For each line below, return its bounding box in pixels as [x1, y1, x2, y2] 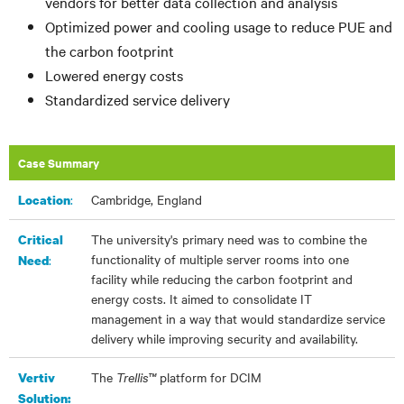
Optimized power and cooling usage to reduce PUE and [45, 16, 392, 36]
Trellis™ [116, 368, 156, 385]
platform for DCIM [156, 368, 262, 386]
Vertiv [18, 369, 55, 386]
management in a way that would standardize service [91, 309, 385, 327]
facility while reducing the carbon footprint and [91, 270, 353, 288]
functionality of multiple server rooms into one [91, 250, 349, 268]
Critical [18, 231, 63, 248]
